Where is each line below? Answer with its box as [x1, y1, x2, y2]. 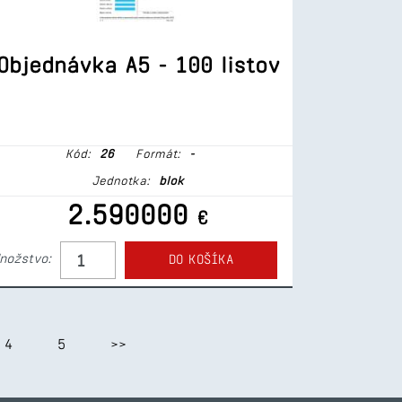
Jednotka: [92, 174, 150, 187]
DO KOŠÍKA [169, 252, 233, 267]
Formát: [130, 147, 180, 160]
